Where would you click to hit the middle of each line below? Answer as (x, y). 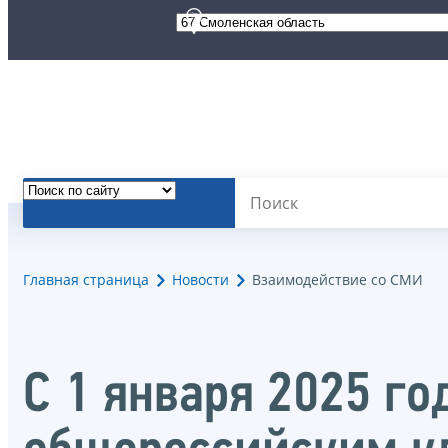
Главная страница (86, 280)
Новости (200, 280)
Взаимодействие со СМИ (337, 280)
